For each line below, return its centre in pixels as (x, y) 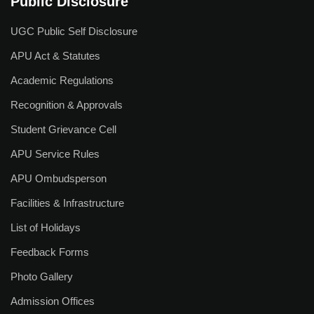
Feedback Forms (50, 252)
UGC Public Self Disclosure (74, 31)
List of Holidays (46, 227)
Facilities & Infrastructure (67, 203)
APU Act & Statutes (55, 56)
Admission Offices (53, 301)
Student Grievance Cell (63, 129)
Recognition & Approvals (67, 105)
